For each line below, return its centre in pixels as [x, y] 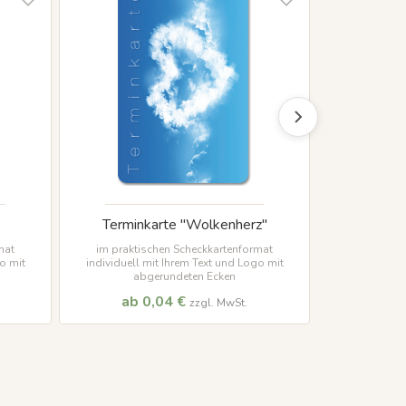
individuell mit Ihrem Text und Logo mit [184, 262]
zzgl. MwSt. [218, 302]
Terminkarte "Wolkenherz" [184, 225]
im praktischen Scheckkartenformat [184, 249]
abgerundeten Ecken [184, 276]
